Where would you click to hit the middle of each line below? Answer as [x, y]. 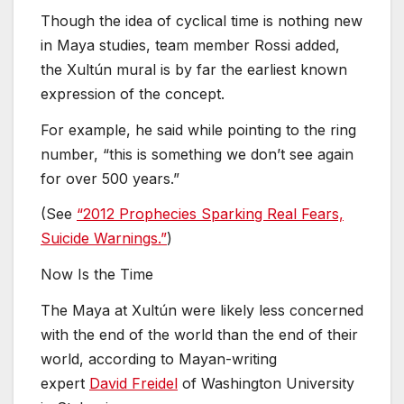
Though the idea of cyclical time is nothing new [202, 20]
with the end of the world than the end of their [199, 335]
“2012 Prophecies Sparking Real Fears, [210, 214]
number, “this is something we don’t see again [197, 154]
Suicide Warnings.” [104, 239]
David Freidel [133, 384]
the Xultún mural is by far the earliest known [194, 69]
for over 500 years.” [110, 178]
